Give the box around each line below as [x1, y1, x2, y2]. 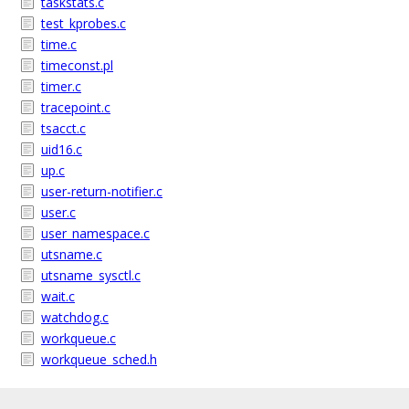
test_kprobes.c [41, 15, 126, 32]
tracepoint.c [41, 99, 110, 116]
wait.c [41, 288, 75, 305]
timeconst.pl [41, 57, 113, 74]
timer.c [41, 78, 81, 95]
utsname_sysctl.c [41, 267, 141, 284]
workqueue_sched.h [41, 351, 157, 368]
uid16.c [41, 141, 82, 158]
